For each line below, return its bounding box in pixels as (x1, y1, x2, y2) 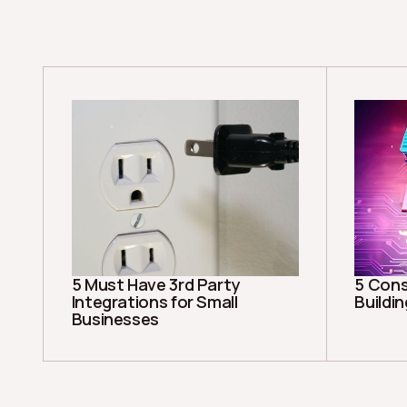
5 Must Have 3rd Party (71, 273, 240, 295)
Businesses (71, 307, 159, 330)
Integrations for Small (71, 290, 238, 313)
